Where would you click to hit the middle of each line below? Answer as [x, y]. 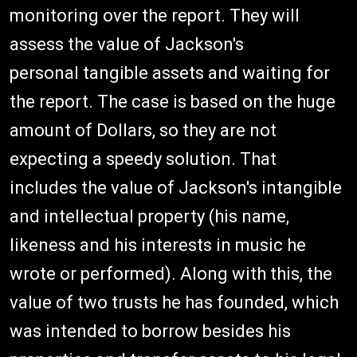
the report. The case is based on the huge [173, 101]
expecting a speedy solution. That [143, 159]
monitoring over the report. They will [155, 15]
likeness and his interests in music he [158, 245]
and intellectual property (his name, [149, 216]
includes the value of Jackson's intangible [176, 187]
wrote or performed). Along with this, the [171, 273]
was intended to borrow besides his [150, 331]
